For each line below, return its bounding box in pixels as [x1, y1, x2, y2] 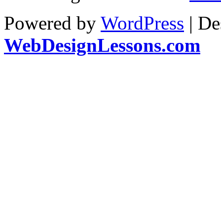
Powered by [4, 12, 101, 34]
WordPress [101, 12, 184, 34]
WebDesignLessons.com [4, 34, 200, 56]
